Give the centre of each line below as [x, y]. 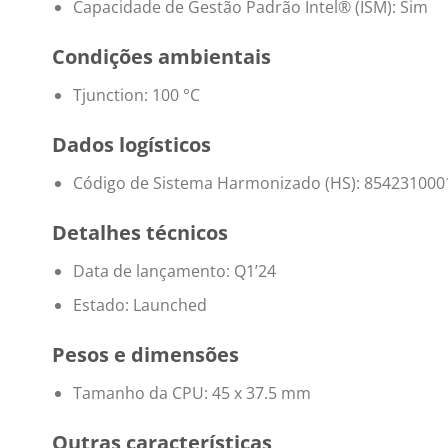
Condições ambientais [161, 57]
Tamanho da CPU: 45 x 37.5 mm [191, 393]
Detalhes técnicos [140, 232]
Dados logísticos [131, 144]
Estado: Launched [139, 305]
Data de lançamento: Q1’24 [174, 270]
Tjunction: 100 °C [136, 95]
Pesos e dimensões [145, 355]
